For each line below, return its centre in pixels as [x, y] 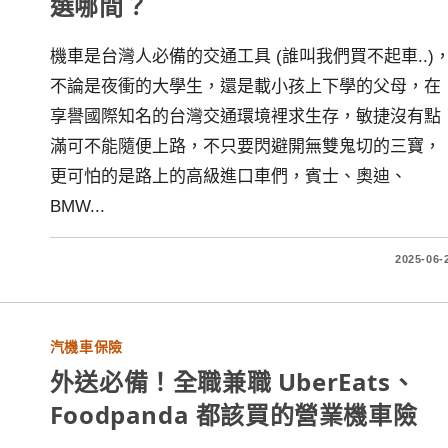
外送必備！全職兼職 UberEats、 [232, 381]
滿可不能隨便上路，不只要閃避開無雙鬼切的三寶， [245, 146]
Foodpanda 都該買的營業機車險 [233, 414]
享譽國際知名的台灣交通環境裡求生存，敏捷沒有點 [245, 116]
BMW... [77, 206]
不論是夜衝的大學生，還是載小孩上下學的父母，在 [245, 86]
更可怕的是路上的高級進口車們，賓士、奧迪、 [228, 176]
